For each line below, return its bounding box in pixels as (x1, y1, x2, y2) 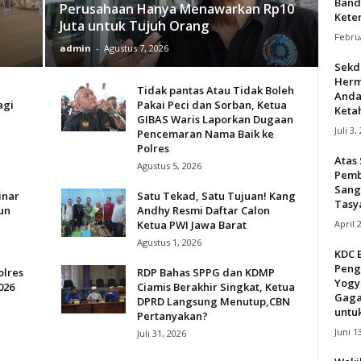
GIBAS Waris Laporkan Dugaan (136, 111, 293, 127)
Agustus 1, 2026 (136, 235, 201, 248)
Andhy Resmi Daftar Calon (136, 202, 270, 218)
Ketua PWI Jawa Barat (136, 217, 247, 232)
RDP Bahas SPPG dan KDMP (136, 264, 275, 280)
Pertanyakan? (136, 308, 208, 323)
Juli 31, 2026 (136, 326, 186, 339)
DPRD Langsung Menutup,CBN (136, 293, 290, 309)
